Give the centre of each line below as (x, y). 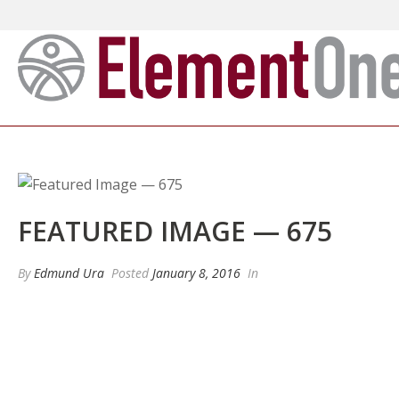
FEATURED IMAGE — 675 (175, 231)
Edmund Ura (69, 273)
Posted (130, 273)
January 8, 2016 (196, 273)
